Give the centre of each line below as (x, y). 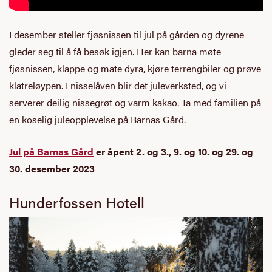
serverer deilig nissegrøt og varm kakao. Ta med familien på (135, 102)
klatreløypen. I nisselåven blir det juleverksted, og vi (118, 85)
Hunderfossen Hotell (77, 202)
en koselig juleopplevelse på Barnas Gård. (97, 119)
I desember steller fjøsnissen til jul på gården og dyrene (127, 34)
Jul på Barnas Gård (51, 151)
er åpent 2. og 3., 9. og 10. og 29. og (173, 151)
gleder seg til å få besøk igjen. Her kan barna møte (115, 51)
